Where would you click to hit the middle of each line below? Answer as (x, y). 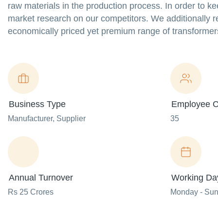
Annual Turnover (41, 178)
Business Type (37, 104)
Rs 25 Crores (31, 192)
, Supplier (69, 119)
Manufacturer (30, 119)
